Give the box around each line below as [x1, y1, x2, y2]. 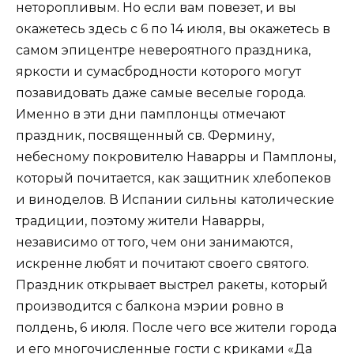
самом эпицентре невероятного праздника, [16, 43, 311, 58]
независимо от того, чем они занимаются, [16, 235, 292, 250]
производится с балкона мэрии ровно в [16, 299, 284, 314]
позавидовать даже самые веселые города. [16, 85, 306, 101]
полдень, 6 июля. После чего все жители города [16, 320, 337, 336]
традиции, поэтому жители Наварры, [16, 213, 264, 229]
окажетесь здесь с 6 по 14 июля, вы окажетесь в [16, 21, 330, 37]
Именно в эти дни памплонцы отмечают [16, 107, 285, 122]
